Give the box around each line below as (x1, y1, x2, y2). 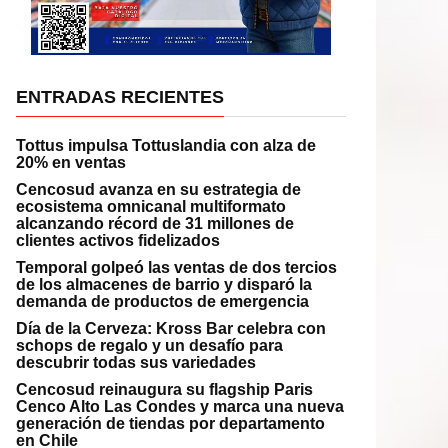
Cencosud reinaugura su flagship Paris (16, 381, 313, 399)
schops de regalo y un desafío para (16, 337, 283, 355)
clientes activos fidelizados (16, 232, 220, 250)
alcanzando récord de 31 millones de (16, 215, 294, 233)
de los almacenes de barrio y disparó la (16, 276, 312, 294)
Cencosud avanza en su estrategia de (16, 181, 301, 199)
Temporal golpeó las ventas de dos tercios (16, 259, 337, 277)
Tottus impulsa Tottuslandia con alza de (16, 137, 316, 155)
